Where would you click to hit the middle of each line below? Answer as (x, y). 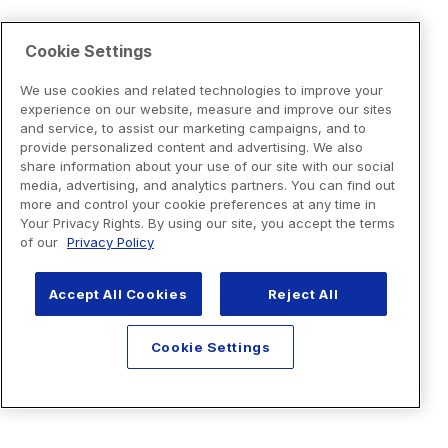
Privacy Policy (110, 241)
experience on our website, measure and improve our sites (206, 108)
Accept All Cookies (118, 293)
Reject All (303, 293)
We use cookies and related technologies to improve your (201, 89)
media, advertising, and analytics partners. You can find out (207, 184)
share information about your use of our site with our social (207, 165)
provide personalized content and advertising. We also (191, 146)
